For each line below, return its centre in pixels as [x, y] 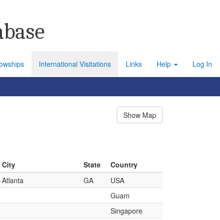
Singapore [126, 211]
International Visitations [75, 64]
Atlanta [13, 180]
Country [124, 165]
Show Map [140, 115]
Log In [202, 64]
